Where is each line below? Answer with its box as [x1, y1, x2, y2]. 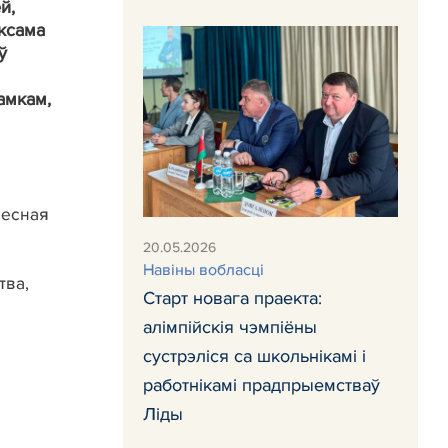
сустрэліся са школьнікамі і [143, 345, 366, 368]
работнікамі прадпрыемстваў [143, 374, 380, 397]
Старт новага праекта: [143, 287, 322, 310]
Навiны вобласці [143, 260, 264, 281]
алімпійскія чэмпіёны [143, 316, 317, 339]
